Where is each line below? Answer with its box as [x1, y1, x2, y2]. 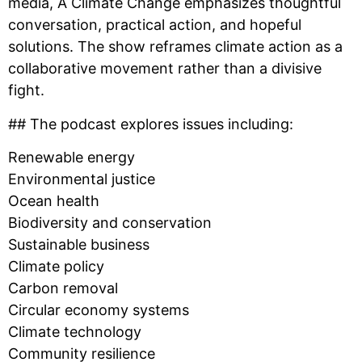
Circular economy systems [8, 301, 189, 319]
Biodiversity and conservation [8, 214, 212, 232]
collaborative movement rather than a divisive [8, 60, 322, 78]
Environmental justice [8, 170, 155, 188]
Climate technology [8, 323, 141, 341]
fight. [8, 82, 44, 99]
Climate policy [8, 258, 104, 276]
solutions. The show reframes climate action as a [8, 38, 343, 56]
